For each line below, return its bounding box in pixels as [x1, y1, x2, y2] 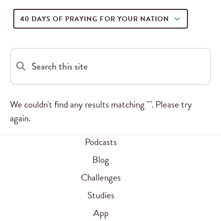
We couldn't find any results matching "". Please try [10, 97, 192, 111]
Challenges [80, 170, 121, 184]
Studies [87, 187, 114, 202]
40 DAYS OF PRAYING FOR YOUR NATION [20, 13, 173, 24]
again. [10, 110, 31, 125]
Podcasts [84, 134, 117, 149]
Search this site [32, 59, 88, 73]
